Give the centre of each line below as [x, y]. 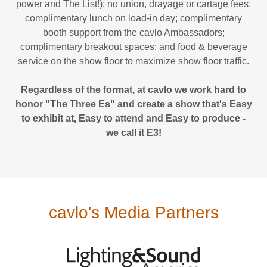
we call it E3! [133, 133]
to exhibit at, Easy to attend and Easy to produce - [133, 119]
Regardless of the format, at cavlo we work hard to [133, 90]
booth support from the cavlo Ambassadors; [133, 33]
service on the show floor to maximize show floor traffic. [133, 61]
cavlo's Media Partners [133, 213]
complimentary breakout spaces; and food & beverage [133, 47]
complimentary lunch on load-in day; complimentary [133, 18]
